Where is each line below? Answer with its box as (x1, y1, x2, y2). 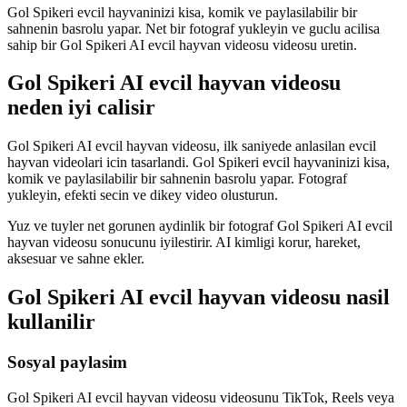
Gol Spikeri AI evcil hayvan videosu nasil (7, 285, 390, 310)
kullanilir (7, 310, 95, 334)
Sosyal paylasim (7, 352, 127, 372)
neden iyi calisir (7, 95, 155, 120)
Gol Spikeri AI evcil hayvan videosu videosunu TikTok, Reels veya (7, 389, 394, 405)
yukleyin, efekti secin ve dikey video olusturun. (7, 187, 278, 203)
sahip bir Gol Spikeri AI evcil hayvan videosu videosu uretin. (7, 36, 357, 53)
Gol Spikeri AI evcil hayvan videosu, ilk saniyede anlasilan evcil (7, 138, 376, 154)
